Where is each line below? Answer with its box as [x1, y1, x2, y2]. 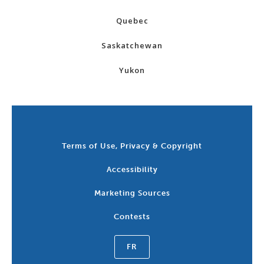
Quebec [115, 15, 148, 27]
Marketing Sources [94, 189, 170, 198]
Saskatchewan [101, 40, 163, 51]
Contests [114, 212, 150, 222]
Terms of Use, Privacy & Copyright [62, 141, 202, 151]
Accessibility [106, 165, 158, 174]
